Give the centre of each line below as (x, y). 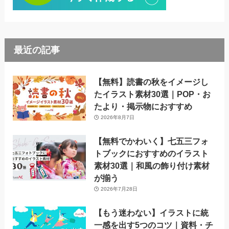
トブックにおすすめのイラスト (152, 153)
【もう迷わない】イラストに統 (152, 213)
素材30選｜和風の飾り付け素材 (152, 165)
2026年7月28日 (119, 189)
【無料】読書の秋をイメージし (152, 82)
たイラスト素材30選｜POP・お (153, 94)
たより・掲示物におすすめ (143, 106)
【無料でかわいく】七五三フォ (152, 141)
